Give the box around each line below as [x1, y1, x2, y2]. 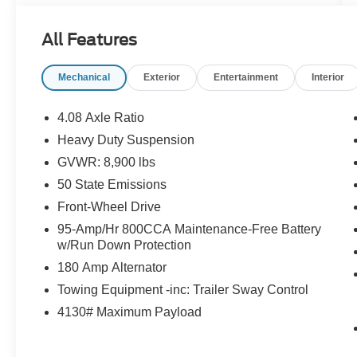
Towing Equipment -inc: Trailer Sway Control [57, 282, 309, 296]
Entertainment [214, 71, 279, 83]
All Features [41, 29, 137, 49]
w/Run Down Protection [57, 237, 192, 252]
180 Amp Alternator [57, 260, 167, 274]
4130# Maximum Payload [57, 304, 202, 319]
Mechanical [58, 71, 111, 83]
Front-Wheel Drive [57, 199, 162, 214]
